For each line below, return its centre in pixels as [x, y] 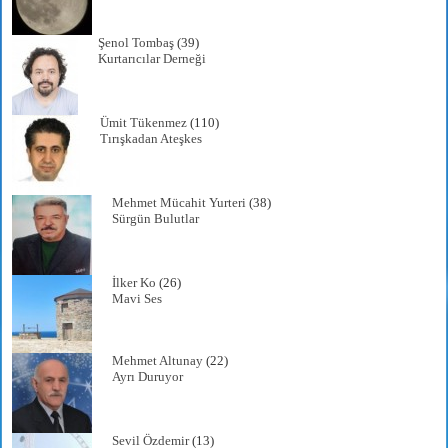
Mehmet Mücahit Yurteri [179, 203]
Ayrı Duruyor [148, 377]
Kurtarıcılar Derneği [152, 59]
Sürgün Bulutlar [156, 219]
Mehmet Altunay [158, 361]
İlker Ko [134, 283]
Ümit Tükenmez [144, 123]
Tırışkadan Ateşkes [151, 139]
